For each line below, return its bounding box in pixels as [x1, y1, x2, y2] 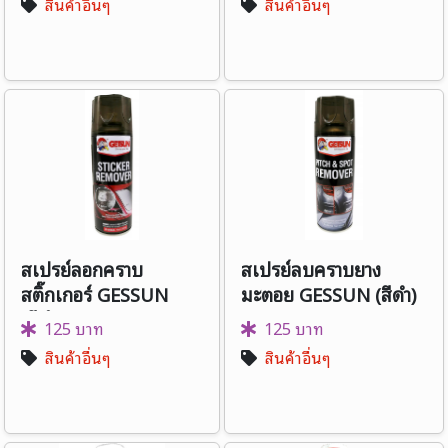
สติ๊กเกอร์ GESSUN [21, 279, 168, 309]
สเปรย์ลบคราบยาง [241, 254, 381, 284]
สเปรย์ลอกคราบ [21, 254, 143, 284]
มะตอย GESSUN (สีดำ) [241, 279, 416, 309]
